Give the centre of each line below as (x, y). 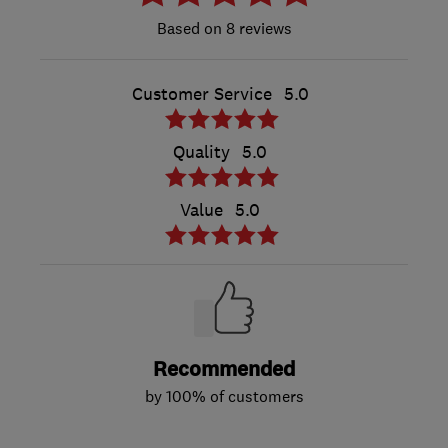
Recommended (224, 369)
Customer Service (201, 93)
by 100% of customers (224, 395)
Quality (201, 151)
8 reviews (256, 27)
